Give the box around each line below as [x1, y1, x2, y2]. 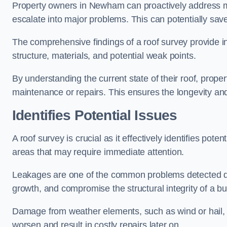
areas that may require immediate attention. [12, 146, 184, 157]
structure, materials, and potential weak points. [12, 50, 196, 61]
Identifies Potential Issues [12, 107, 177, 123]
